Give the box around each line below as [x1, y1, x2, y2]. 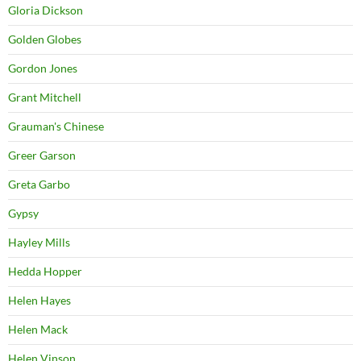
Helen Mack [8, 322, 68, 337]
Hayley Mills [8, 235, 70, 250]
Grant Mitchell [8, 90, 81, 105]
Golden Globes [8, 32, 81, 47]
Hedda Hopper [8, 264, 82, 279]
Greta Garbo [8, 177, 70, 192]
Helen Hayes [8, 293, 71, 308]
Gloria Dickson [8, 3, 83, 18]
